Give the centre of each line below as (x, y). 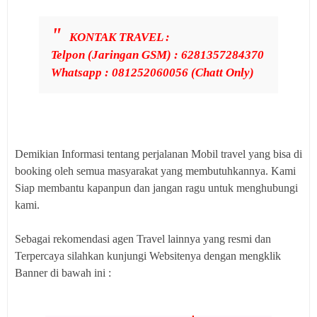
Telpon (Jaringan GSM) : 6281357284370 (157, 55)
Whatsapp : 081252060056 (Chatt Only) (152, 73)
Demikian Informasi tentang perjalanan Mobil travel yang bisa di (158, 154)
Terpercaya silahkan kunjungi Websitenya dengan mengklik (148, 255)
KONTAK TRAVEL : (120, 38)
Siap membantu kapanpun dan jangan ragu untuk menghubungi (156, 188)
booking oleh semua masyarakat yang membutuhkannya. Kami (155, 171)
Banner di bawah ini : (63, 272)
